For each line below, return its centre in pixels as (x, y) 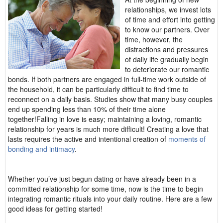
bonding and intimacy (41, 149)
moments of (187, 139)
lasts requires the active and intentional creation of (88, 139)
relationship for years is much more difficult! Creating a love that (108, 129)
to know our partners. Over (167, 29)
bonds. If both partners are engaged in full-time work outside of (107, 79)
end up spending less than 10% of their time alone (87, 109)
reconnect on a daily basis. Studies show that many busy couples (110, 99)
